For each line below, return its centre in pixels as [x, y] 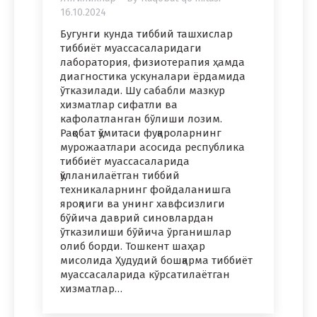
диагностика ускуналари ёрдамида [153, 77]
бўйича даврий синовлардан [137, 218]
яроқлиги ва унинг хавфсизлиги [143, 204]
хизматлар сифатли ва [119, 105]
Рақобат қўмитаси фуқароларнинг [141, 133]
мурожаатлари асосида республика [152, 148]
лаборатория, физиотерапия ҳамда [152, 63]
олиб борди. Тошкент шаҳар [133, 247]
